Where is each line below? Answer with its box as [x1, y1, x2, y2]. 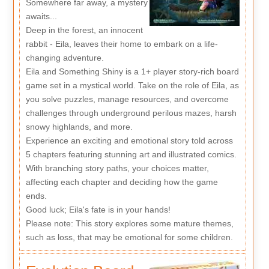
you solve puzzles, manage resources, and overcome [25, 94, 229, 104]
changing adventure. [25, 53, 104, 63]
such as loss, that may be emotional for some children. [25, 232, 233, 243]
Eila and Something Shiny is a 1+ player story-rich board [25, 67, 239, 77]
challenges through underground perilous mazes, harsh [25, 108, 237, 118]
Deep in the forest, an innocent [25, 25, 143, 35]
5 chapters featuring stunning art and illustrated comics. [25, 150, 237, 160]
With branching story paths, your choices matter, [25, 163, 209, 174]
